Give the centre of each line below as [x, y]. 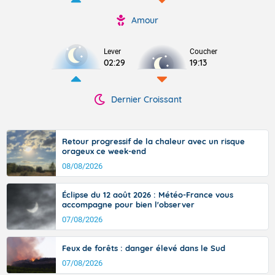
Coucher [203, 52]
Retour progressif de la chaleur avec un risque [153, 141]
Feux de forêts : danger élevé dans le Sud [144, 248]
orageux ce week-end [104, 151]
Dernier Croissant [146, 99]
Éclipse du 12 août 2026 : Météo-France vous [148, 195]
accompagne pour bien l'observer [128, 204]
